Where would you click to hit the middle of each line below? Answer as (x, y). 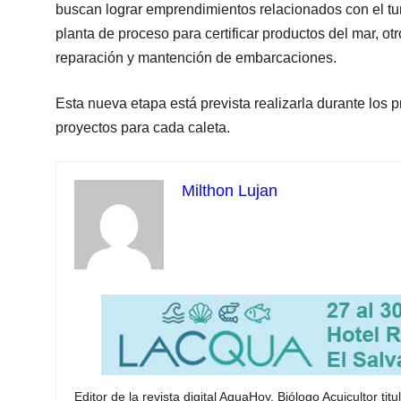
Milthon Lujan (230, 190)
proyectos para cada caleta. (143, 127)
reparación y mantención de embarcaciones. (196, 57)
